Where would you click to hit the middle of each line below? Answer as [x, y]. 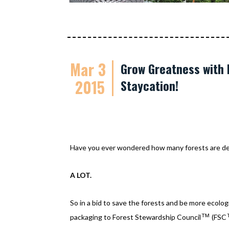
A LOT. [82, 175]
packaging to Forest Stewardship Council [135, 217]
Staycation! [150, 85]
